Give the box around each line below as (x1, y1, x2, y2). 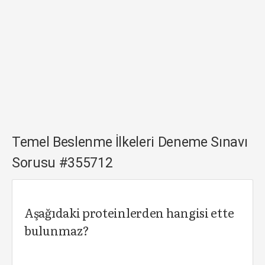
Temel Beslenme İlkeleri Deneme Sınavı (12, 134, 248, 150)
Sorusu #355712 (12, 155, 113, 171)
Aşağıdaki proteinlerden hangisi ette (24, 203, 234, 221)
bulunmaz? (24, 221, 89, 239)
